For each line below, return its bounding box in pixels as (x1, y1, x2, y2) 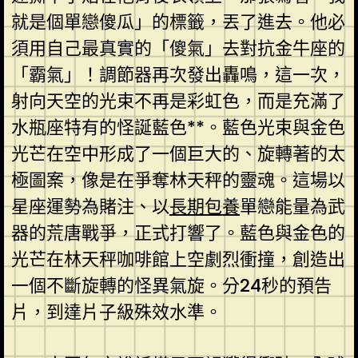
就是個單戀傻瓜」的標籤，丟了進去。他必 (10, 9, 345, 34)
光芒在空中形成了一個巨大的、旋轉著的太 (10, 141, 345, 166)
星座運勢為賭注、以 (10, 193, 169, 219)
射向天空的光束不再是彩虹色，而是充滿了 (10, 88, 345, 113)
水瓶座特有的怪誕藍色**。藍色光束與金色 (10, 114, 345, 140)
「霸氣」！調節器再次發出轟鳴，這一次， (10, 62, 345, 87)
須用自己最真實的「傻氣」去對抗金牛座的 (10, 35, 345, 61)
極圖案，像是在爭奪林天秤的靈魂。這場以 (10, 167, 345, 193)
